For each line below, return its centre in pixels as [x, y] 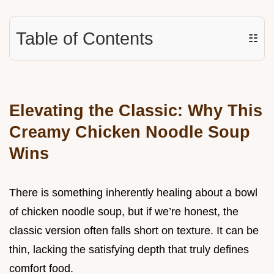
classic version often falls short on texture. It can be [134, 231]
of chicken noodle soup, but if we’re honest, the [124, 212]
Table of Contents [85, 39]
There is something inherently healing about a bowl [133, 193]
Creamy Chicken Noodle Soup [130, 132]
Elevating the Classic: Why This [136, 111]
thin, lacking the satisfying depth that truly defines [129, 250]
